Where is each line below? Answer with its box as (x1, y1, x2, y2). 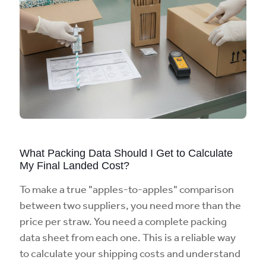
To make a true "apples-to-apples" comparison (20, 182, 234, 195)
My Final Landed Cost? (20, 160, 129, 172)
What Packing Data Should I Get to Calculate (20, 147, 233, 159)
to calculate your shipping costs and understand (20, 246, 240, 259)
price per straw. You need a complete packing (20, 214, 227, 227)
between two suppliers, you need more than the (20, 198, 241, 211)
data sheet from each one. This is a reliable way (20, 230, 236, 243)
